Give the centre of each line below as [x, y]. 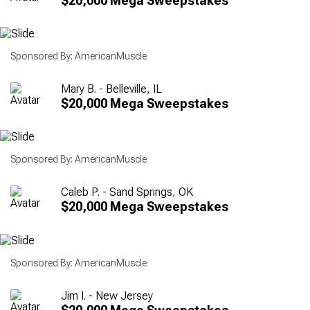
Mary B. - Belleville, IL [111, 89]
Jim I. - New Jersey [107, 295]
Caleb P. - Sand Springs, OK [127, 192]
